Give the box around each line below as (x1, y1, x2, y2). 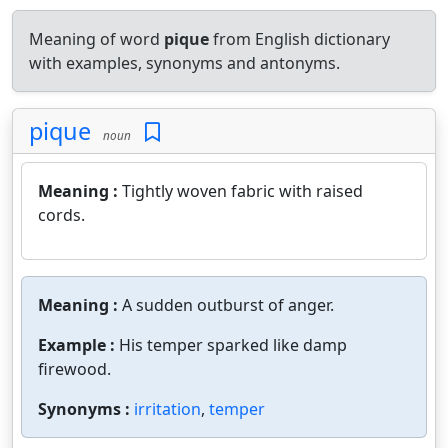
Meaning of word (29, 28, 164, 50)
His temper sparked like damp (119, 334, 347, 356)
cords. (38, 204, 85, 226)
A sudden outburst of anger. (122, 294, 334, 316)
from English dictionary (209, 28, 390, 50)
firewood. (38, 358, 111, 380)
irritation (134, 398, 201, 420)
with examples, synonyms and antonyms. (29, 52, 340, 74)
